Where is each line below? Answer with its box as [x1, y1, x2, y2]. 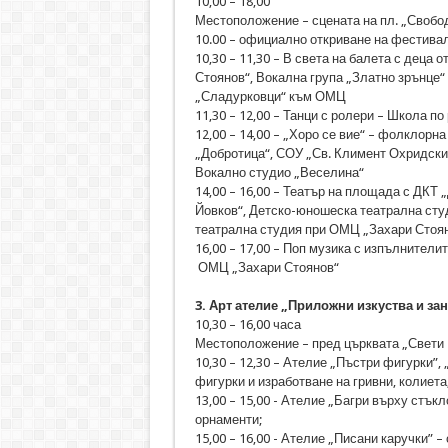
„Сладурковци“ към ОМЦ [194, 89, 346, 104]
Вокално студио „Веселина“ [194, 165, 364, 180]
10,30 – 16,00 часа [194, 317, 301, 332]
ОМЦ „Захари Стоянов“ [194, 260, 339, 275]
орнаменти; [194, 412, 262, 427]
